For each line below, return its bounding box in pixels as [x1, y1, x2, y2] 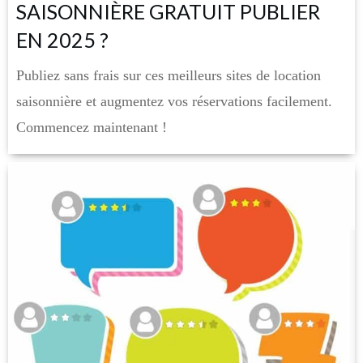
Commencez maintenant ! [16, 119, 167, 136]
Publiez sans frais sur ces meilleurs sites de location [16, 67, 321, 84]
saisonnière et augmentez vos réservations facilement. [16, 93, 332, 110]
